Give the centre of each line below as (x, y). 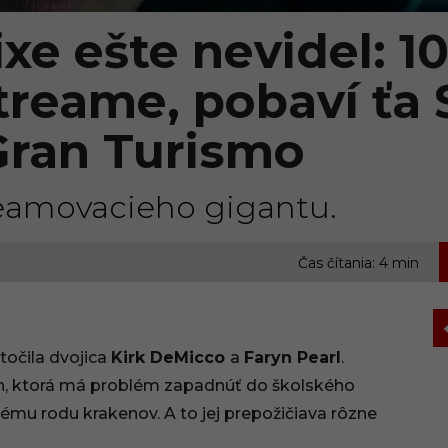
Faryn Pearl (292, 357)
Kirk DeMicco (170, 357)
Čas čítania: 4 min (358, 263)
